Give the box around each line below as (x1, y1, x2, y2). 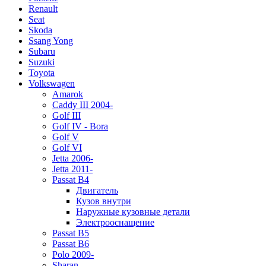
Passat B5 (52, 228, 89, 239)
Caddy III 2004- (52, 100, 113, 110)
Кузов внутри (76, 196, 131, 207)
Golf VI (52, 142, 82, 153)
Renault (28, 4, 58, 14)
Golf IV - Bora (52, 121, 108, 132)
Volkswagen (28, 78, 75, 89)
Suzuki (28, 57, 55, 68)
